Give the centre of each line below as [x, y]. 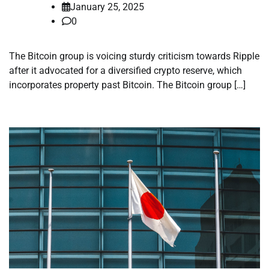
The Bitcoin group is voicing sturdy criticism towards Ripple [134, 56]
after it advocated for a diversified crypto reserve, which [125, 71]
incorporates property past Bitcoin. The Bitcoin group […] [127, 85]
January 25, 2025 [107, 7]
